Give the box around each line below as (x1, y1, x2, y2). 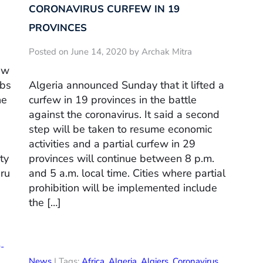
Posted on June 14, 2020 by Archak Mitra (29, 45, 192, 58)
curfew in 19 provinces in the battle (29, 93, 197, 107)
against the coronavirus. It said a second (29, 107, 220, 122)
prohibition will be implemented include (29, 181, 217, 195)
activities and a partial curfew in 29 (29, 137, 195, 151)
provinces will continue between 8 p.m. (29, 151, 214, 166)
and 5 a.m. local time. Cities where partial (29, 166, 225, 181)
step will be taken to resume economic (29, 122, 212, 137)
